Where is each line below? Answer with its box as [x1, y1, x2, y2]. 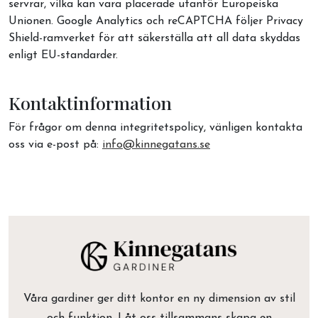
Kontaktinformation [9, 91, 172, 114]
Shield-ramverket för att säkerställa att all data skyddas [9, 33, 300, 44]
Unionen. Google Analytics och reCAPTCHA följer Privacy [9, 16, 303, 27]
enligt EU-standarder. [9, 50, 118, 61]
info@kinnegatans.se [102, 139, 210, 150]
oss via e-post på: [9, 139, 102, 150]
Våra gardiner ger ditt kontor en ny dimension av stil [23, 293, 295, 305]
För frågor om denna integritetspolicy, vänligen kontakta [9, 122, 302, 133]
